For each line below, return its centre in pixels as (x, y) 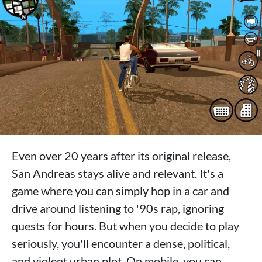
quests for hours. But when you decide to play (125, 225)
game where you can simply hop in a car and (120, 190)
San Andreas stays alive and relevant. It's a (118, 173)
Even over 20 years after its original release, (121, 155)
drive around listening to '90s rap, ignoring (118, 208)
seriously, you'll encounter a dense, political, (121, 243)
